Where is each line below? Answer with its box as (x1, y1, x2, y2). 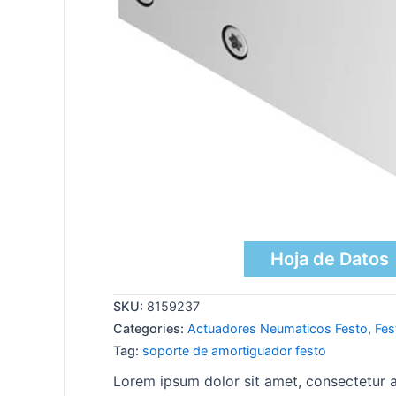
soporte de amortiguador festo (142, 343, 326, 359)
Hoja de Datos (270, 248, 389, 270)
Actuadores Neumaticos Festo (187, 321, 368, 337)
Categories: (113, 321, 187, 337)
